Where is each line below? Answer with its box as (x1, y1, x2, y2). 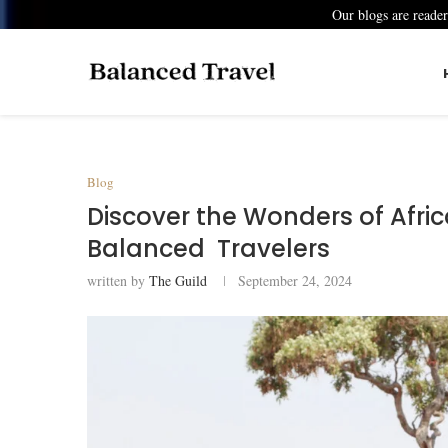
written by (87, 271, 149, 291)
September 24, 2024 (238, 271, 352, 291)
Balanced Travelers (87, 232, 330, 266)
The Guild (149, 271, 207, 291)
